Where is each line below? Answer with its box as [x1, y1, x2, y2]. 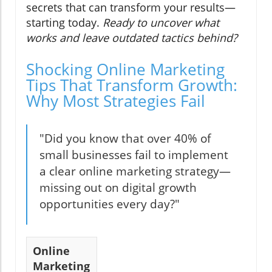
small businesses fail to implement [39, 146, 228, 163]
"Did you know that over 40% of [39, 130, 211, 146]
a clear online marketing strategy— [39, 163, 231, 179]
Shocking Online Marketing [26, 58, 225, 80]
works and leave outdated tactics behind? [26, 30, 237, 45]
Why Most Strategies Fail [26, 89, 205, 112]
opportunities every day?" [39, 195, 180, 212]
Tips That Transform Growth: [26, 73, 237, 96]
